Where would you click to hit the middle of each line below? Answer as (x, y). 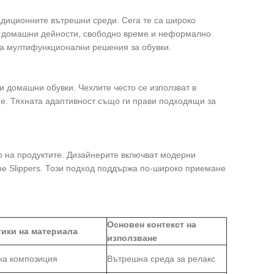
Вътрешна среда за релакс (161, 259)
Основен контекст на (151, 224)
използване (132, 238)
